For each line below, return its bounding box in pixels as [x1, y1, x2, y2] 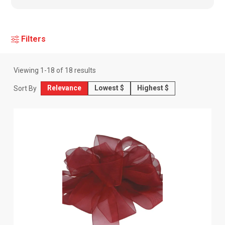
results [73, 66, 96, 74]
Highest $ [137, 84, 169, 92]
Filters [21, 34, 46, 44]
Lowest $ [94, 84, 125, 92]
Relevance [47, 84, 82, 92]
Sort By [14, 84, 37, 92]
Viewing [14, 66, 41, 74]
